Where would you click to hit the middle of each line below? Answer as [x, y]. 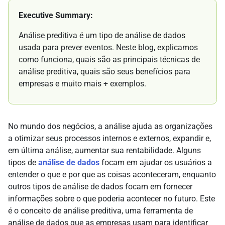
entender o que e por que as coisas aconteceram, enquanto [112, 175]
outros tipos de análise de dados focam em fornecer [100, 187]
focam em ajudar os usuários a [156, 163]
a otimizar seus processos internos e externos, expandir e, [109, 139]
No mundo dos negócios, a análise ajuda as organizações [110, 127]
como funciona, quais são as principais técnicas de [109, 60]
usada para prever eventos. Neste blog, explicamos [108, 48]
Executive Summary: [56, 16]
